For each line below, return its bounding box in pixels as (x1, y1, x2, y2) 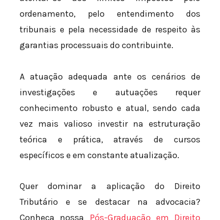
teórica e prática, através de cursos (20, 134, 200, 145)
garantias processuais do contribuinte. (20, 40, 173, 51)
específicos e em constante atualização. (20, 149, 179, 161)
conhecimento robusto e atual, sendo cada (20, 102, 200, 113)
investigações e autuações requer (20, 86, 200, 98)
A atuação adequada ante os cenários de (20, 71, 200, 82)
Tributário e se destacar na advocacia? (20, 196, 200, 208)
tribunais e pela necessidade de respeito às (20, 24, 200, 35)
